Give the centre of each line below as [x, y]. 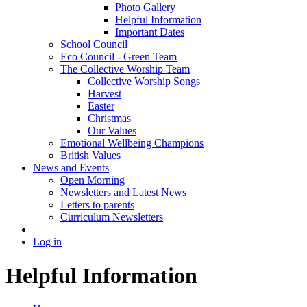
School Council [94, 45]
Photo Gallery [145, 8]
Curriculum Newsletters [112, 217]
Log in [47, 242]
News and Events [71, 168]
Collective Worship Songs [144, 82]
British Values [90, 156]
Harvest [105, 94]
